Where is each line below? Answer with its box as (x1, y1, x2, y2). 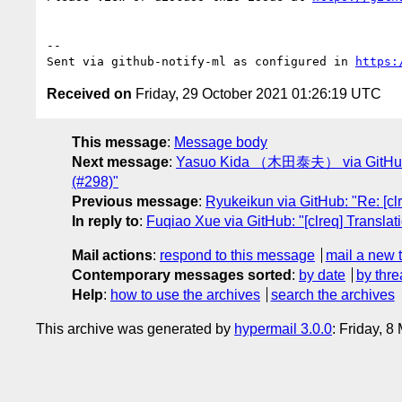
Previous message (72, 193, 198, 209)
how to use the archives (110, 286, 260, 302)
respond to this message (160, 247, 315, 263)
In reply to (72, 213, 139, 229)
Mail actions (72, 247, 153, 263)
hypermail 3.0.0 (234, 320, 332, 336)
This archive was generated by (36, 320, 234, 336)
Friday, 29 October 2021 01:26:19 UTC (132, 85, 381, 101)
